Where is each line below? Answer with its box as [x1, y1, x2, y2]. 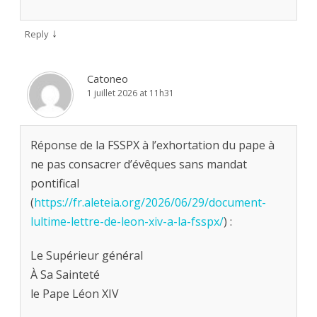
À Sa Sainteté [30, 267, 100, 283]
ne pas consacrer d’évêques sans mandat [30, 156, 247, 173]
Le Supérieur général [30, 248, 143, 264]
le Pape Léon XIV [30, 286, 119, 302]
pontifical [30, 175, 79, 192]
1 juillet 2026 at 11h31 [87, 87, 174, 100]
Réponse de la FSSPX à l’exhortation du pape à [30, 137, 275, 154]
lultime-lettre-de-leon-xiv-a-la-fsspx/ [30, 214, 224, 230]
